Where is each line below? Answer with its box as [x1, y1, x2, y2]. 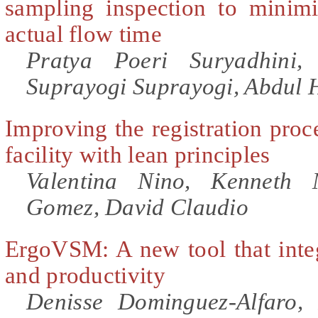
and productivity [5, 262, 165, 288]
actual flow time [5, 21, 162, 47]
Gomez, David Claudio [26, 194, 248, 220]
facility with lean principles [5, 141, 270, 168]
